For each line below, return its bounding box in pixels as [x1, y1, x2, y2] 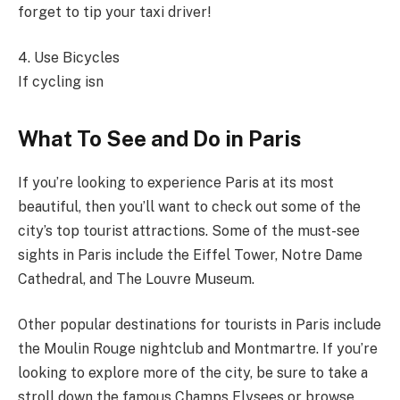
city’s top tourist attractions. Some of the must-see [18, 221, 360, 239]
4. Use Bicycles [18, 49, 120, 67]
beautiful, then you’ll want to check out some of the [18, 197, 361, 215]
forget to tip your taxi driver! [18, 3, 211, 21]
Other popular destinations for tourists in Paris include [18, 316, 381, 334]
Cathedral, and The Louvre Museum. [18, 270, 254, 287]
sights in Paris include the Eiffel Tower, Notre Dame [18, 246, 362, 263]
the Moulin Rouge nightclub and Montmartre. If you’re [18, 340, 378, 358]
